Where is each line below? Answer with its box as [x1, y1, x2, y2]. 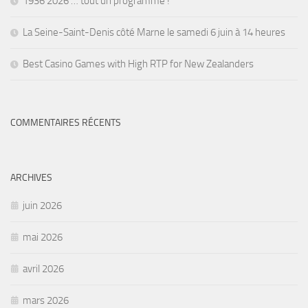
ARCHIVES [10, 172, 52, 184]
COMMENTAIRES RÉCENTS [10, 117, 121, 129]
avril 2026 [23, 263, 64, 276]
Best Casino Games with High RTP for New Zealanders [23, 58, 254, 71]
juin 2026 [23, 199, 62, 212]
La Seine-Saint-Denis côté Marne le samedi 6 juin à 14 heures [23, 26, 285, 39]
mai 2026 [23, 231, 63, 244]
